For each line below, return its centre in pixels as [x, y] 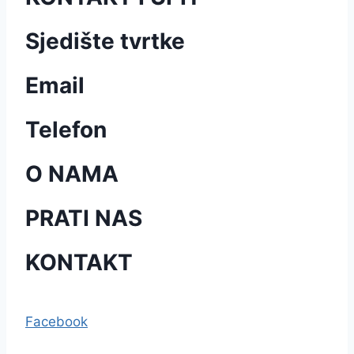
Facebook [56, 322]
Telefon [66, 130]
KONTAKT [79, 262]
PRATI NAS [84, 218]
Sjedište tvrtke [105, 41]
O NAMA [72, 174]
